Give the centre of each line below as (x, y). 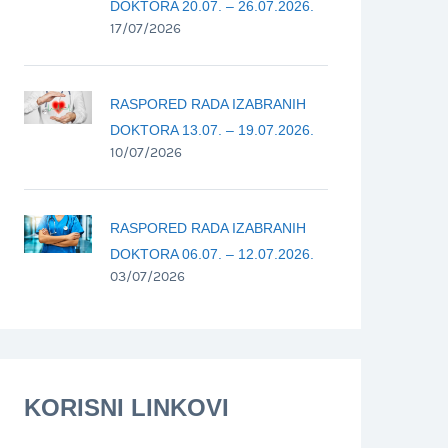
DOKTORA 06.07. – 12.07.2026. (212, 253)
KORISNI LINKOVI (126, 407)
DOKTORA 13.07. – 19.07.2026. (212, 129)
